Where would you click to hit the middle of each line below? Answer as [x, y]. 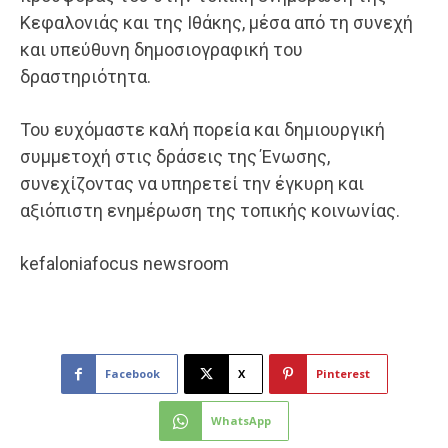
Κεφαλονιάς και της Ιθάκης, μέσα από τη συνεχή [216, 23]
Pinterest [342, 374]
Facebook [132, 374]
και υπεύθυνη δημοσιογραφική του [161, 50]
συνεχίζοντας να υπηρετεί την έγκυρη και [192, 184]
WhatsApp [241, 421]
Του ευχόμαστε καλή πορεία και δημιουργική [202, 130]
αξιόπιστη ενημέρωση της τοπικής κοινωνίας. [210, 211]
